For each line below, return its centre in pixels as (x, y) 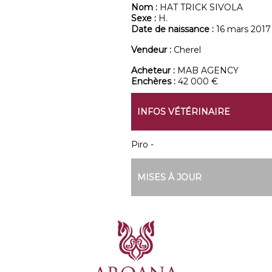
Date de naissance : (173, 29)
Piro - (142, 144)
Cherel (187, 50)
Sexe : (144, 18)
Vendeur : (152, 50)
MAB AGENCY (208, 70)
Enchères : (154, 81)
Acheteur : (154, 70)
